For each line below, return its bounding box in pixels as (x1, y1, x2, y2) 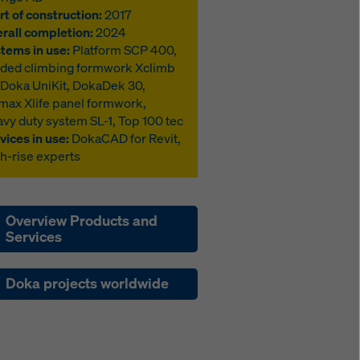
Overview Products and (6, 211, 158, 230)
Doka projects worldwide (6, 274, 170, 293)
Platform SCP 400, (70, 41, 178, 59)
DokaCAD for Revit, (69, 129, 182, 147)
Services (6, 227, 63, 246)
